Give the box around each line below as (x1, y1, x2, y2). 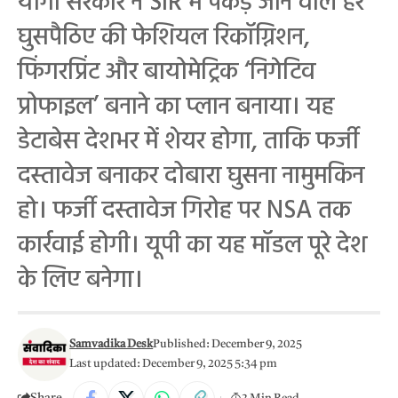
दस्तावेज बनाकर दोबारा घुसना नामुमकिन (18, 156, 364, 196)
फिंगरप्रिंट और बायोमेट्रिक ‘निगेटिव (18, 52, 315, 92)
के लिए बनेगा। (18, 260, 143, 300)
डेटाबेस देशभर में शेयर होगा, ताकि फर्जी (18, 122, 359, 162)
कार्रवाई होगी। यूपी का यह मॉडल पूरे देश (18, 226, 367, 266)
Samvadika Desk (69, 338, 154, 350)
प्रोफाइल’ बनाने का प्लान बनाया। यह (18, 87, 334, 127)
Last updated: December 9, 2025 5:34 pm (69, 358, 278, 370)
